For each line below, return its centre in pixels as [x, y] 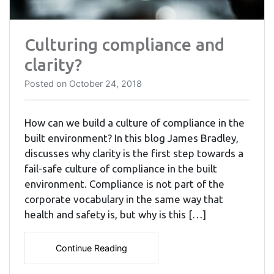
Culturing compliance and [124, 45]
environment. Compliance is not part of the [124, 184]
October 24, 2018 [106, 84]
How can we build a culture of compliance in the [135, 123]
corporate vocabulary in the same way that [124, 199]
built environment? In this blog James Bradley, [131, 138]
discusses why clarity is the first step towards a [134, 154]
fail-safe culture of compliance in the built [121, 169]
